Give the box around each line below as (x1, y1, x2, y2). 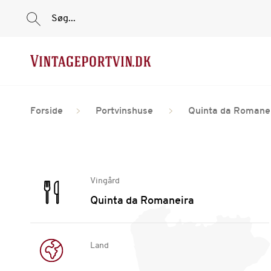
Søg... (51, 13, 76, 24)
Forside (30, 106, 63, 116)
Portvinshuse (96, 106, 153, 116)
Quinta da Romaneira (90, 195, 194, 207)
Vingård (90, 177, 120, 186)
